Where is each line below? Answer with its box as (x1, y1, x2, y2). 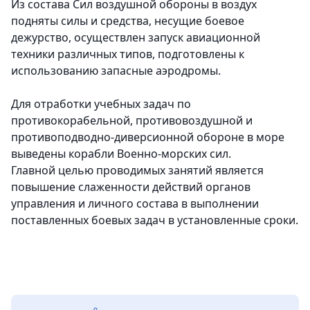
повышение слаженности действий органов (11, 179, 250, 194)
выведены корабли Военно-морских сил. (11, 146, 234, 161)
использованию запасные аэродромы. (11, 63, 224, 78)
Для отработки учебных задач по (11, 96, 191, 111)
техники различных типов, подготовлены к (11, 46, 244, 62)
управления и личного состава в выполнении (11, 196, 259, 211)
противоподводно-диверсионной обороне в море (11, 129, 284, 145)
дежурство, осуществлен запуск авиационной (11, 30, 260, 45)
